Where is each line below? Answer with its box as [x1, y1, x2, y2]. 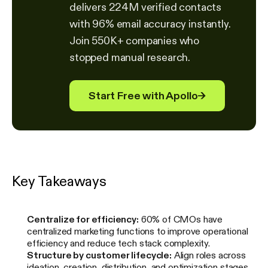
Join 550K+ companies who [69, 35, 200, 47]
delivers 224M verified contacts [69, 2, 222, 13]
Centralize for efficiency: [27, 214, 139, 224]
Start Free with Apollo [89, 90, 198, 102]
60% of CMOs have [138, 214, 223, 224]
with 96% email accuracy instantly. [69, 19, 231, 30]
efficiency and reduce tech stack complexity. [27, 238, 210, 248]
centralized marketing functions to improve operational [27, 226, 248, 236]
